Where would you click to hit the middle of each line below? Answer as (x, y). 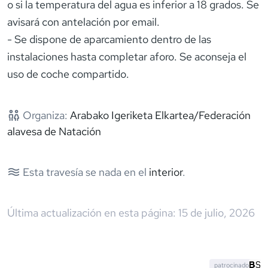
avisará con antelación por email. (83, 22)
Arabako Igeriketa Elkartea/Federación (160, 115)
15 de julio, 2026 (217, 212)
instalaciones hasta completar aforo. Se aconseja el (127, 56)
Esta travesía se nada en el (83, 172)
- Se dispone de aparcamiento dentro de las (109, 39)
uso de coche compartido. (68, 74)
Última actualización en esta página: (92, 212)
